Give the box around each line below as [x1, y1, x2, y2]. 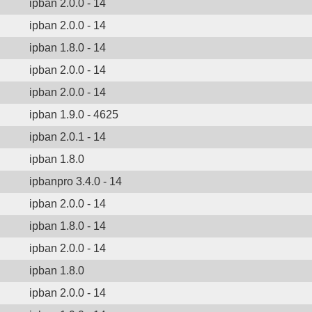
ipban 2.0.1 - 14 [29, 131, 106, 143]
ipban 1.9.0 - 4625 [29, 109, 118, 120]
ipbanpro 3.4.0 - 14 [29, 175, 122, 187]
